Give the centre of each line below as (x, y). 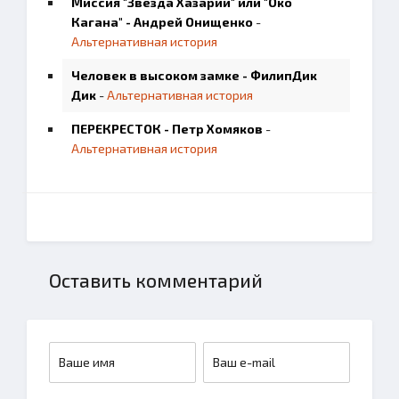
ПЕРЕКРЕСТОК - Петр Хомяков (167, 129)
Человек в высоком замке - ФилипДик (194, 75)
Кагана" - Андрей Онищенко (162, 22)
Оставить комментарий (156, 280)
